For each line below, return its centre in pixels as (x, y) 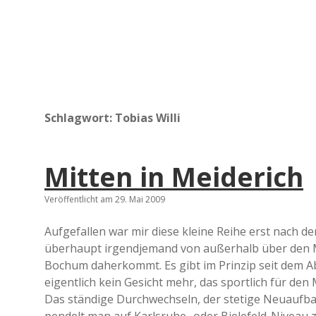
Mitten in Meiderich (174, 177)
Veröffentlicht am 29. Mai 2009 (105, 199)
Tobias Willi (148, 118)
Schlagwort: (80, 118)
